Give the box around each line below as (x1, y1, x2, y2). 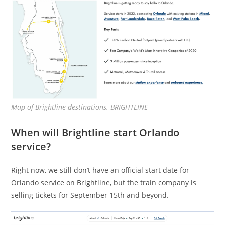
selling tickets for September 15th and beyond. (11, 190, 169, 200)
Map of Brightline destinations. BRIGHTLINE (11, 102, 148, 112)
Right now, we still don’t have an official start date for (11, 165, 190, 175)
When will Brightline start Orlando (11, 125, 180, 139)
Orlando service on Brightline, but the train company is (11, 177, 197, 187)
